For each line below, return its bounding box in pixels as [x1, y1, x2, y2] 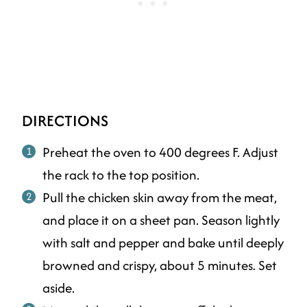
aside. [42, 278, 75, 297]
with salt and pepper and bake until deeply [42, 232, 284, 252]
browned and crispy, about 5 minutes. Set [42, 255, 277, 275]
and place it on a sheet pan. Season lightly [42, 210, 280, 230]
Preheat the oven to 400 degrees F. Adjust [42, 142, 278, 162]
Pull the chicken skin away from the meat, [42, 187, 277, 207]
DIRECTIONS [22, 109, 108, 132]
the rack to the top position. [42, 164, 202, 184]
